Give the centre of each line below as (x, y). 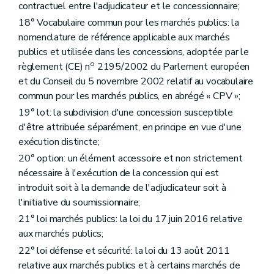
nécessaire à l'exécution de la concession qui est (119, 173)
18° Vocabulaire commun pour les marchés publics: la (129, 22)
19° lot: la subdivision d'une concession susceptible (126, 113)
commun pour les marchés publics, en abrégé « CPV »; (129, 96)
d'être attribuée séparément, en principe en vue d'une (130, 127)
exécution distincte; (59, 142)
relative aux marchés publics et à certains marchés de (129, 265)
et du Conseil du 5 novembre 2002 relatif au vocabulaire (136, 81)
